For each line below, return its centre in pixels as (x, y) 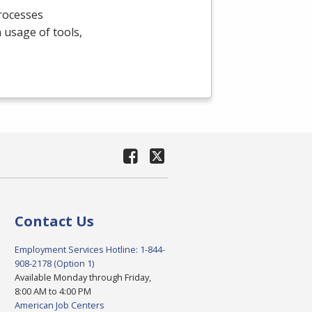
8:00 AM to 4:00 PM (53, 291)
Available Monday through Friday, (83, 278)
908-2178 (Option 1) (54, 264)
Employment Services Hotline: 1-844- (89, 250)
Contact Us (54, 221)
